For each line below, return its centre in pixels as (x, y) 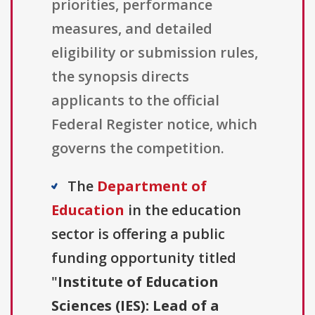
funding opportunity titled (144, 258)
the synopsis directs (120, 77)
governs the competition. (138, 148)
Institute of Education (138, 282)
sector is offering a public (138, 234)
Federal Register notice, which (154, 124)
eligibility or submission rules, (155, 53)
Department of (152, 186)
